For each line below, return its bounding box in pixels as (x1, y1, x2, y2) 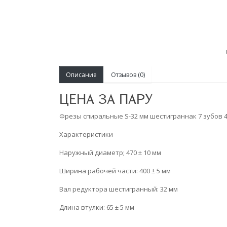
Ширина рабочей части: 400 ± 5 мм (59, 166, 171, 176)
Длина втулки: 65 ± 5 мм (59, 203, 134, 212)
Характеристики (59, 130, 113, 139)
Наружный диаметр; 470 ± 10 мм (59, 148, 161, 158)
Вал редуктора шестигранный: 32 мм (59, 184, 178, 194)
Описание (66, 70, 97, 79)
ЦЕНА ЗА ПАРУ (59, 89, 153, 108)
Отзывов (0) (111, 70, 145, 79)
